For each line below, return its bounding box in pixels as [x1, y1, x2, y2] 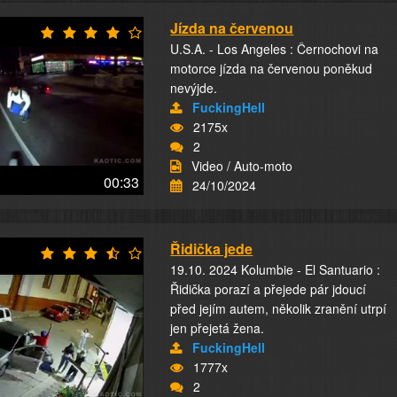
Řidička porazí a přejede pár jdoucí [170, 280, 367, 298]
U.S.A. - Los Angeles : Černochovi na [170, 40, 379, 58]
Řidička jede [170, 238, 253, 259]
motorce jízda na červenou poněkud [170, 59, 373, 77]
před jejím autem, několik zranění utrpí [170, 300, 387, 317]
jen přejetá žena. [170, 319, 265, 337]
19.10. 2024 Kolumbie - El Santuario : [170, 261, 381, 278]
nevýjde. [170, 79, 218, 97]
